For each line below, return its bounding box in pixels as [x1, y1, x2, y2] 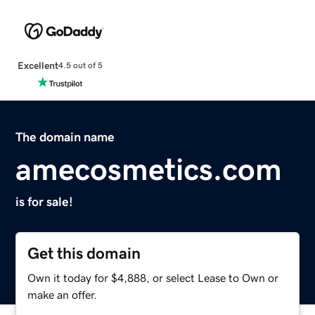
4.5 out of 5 [58, 61, 103, 70]
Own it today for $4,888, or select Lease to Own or [27, 271, 279, 283]
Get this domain [27, 245, 141, 262]
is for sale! [15, 195, 74, 208]
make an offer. [27, 288, 98, 300]
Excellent [17, 60, 58, 70]
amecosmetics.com [15, 153, 283, 185]
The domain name [15, 130, 115, 143]
